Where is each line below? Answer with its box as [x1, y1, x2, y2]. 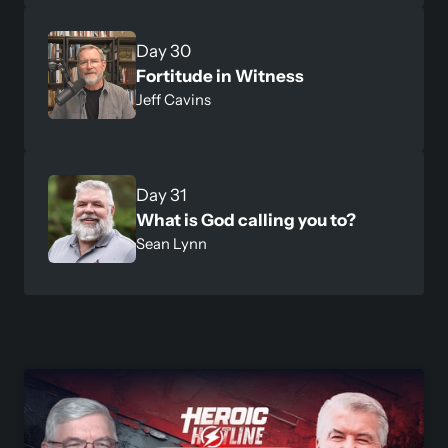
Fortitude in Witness [136, 65, 304, 86]
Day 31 [136, 184, 187, 205]
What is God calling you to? [136, 209, 356, 230]
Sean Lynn [136, 234, 207, 253]
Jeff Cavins [136, 90, 211, 109]
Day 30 [136, 40, 191, 61]
